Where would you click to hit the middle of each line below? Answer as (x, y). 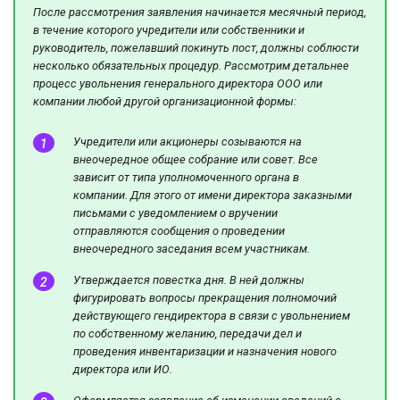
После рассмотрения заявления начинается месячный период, (200, 12)
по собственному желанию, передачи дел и (187, 334)
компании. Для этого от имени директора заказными (212, 196)
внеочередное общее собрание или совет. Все (196, 160)
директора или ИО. (123, 370)
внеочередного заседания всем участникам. (192, 249)
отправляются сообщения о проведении (179, 231)
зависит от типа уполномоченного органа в (186, 178)
